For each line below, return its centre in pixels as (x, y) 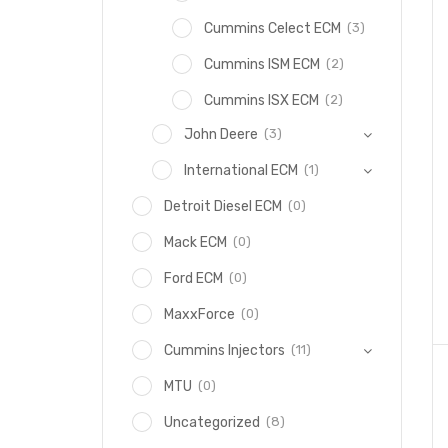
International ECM (241, 170)
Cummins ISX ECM (261, 100)
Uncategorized (212, 422)
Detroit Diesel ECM (223, 206)
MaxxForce (199, 314)
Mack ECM (195, 242)
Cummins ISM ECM (262, 64)
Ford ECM (193, 278)
